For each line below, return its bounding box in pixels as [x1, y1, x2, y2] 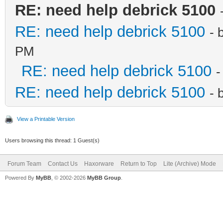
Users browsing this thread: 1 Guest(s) [5, 137, 100, 143]
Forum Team [7, 160, 41, 167]
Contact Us [48, 160, 78, 167]
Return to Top [120, 160, 157, 167]
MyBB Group [87, 174, 121, 181]
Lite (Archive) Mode [163, 160, 216, 167]
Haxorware [84, 160, 114, 167]
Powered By [5, 174, 36, 181]
